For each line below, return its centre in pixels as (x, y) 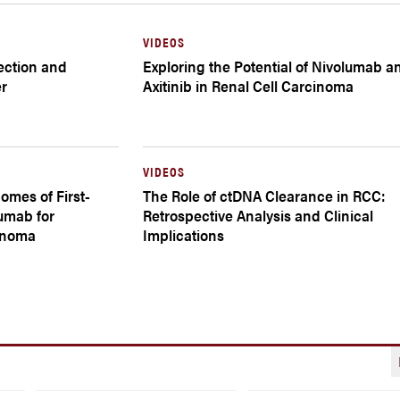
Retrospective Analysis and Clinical (258, 215)
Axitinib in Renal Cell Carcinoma (249, 86)
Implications (184, 235)
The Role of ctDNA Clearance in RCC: (264, 196)
